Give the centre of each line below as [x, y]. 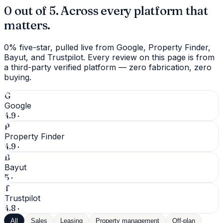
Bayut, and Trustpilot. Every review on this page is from [109, 57]
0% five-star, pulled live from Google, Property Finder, [107, 47]
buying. [18, 77]
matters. [27, 25]
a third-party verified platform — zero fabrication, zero [108, 67]
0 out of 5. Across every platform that [106, 11]
